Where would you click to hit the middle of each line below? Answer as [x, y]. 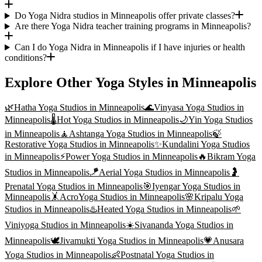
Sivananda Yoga [164, 225]
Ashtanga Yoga [97, 134]
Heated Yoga [121, 209]
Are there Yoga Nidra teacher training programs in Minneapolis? [132, 26]
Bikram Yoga [231, 157]
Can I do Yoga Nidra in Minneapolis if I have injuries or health [130, 47]
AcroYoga [79, 197]
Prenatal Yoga [30, 187]
